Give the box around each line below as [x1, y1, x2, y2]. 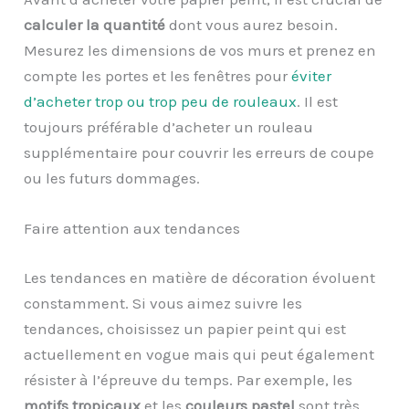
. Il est [297, 91, 339, 110]
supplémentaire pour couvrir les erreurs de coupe [24, 142, 375, 162]
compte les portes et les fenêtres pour [24, 66, 292, 85]
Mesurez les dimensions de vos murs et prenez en [24, 40, 377, 59]
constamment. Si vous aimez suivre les [24, 293, 303, 312]
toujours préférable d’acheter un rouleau [24, 117, 314, 136]
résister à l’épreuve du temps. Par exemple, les [24, 370, 353, 389]
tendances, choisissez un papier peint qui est [24, 319, 347, 338]
